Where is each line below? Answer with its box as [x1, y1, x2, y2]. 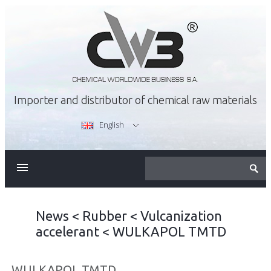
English [99, 119, 124, 130]
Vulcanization [140, 208, 222, 223]
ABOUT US [49, 162, 90, 171]
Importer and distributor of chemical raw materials [14, 94, 257, 106]
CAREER [49, 238, 79, 247]
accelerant [35, 224, 99, 239]
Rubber [82, 208, 127, 223]
